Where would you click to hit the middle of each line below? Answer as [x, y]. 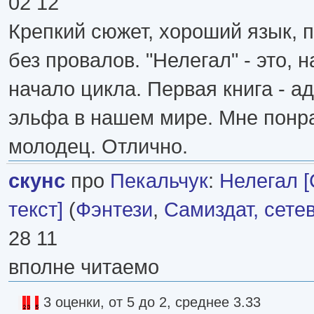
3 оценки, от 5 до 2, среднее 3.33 [152, 302]
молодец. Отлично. [98, 146]
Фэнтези [114, 209]
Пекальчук [159, 180]
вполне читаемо [84, 266]
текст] [36, 209]
